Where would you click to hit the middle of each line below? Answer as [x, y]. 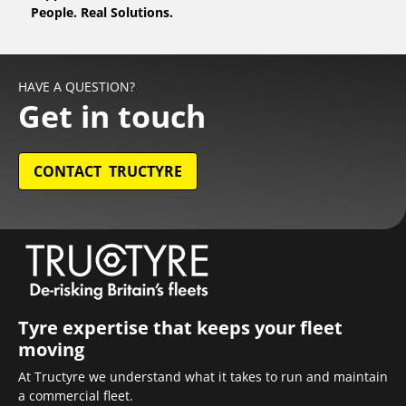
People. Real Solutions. [101, 12]
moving [53, 348]
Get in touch [112, 116]
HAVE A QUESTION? [77, 87]
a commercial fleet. [76, 395]
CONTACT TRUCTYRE [108, 172]
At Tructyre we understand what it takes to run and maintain [203, 376]
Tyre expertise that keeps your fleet [180, 327]
